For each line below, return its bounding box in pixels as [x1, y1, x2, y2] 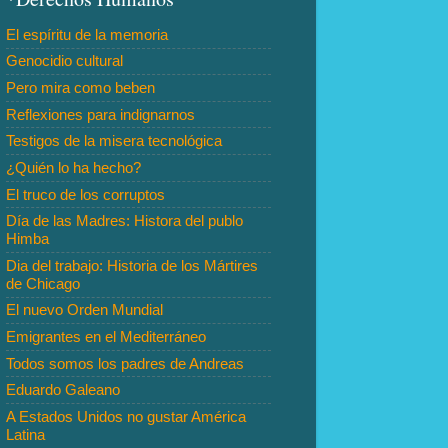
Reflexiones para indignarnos [6, 105, 195, 123]
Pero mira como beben [6, 79, 155, 97]
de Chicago [6, 274, 80, 292]
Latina [6, 425, 45, 443]
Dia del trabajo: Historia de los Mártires [6, 256, 258, 274]
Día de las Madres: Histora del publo [6, 212, 243, 230]
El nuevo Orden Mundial [6, 301, 163, 319]
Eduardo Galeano [6, 381, 120, 399]
